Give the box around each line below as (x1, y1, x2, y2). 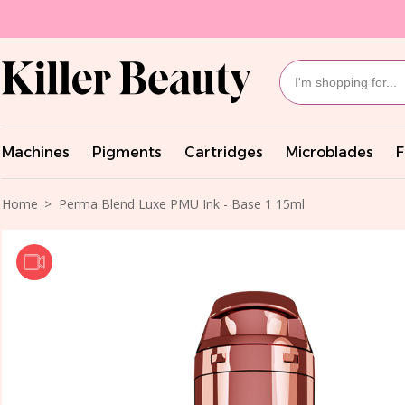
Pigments (92, 143, 162, 161)
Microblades (286, 143, 373, 161)
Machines (2, 143, 70, 161)
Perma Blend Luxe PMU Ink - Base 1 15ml (59, 194, 305, 212)
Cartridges (184, 143, 263, 161)
